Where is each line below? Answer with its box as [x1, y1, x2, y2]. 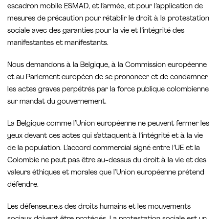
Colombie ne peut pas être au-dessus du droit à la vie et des [7, 157, 206, 165]
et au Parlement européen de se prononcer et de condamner [7, 73, 208, 81]
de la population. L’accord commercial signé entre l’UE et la [7, 145, 200, 153]
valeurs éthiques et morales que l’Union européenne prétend [7, 169, 204, 177]
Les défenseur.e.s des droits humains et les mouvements [7, 203, 191, 211]
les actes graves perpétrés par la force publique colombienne [7, 86, 209, 93]
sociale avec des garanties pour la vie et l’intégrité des [7, 27, 184, 35]
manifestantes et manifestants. [7, 39, 109, 47]
